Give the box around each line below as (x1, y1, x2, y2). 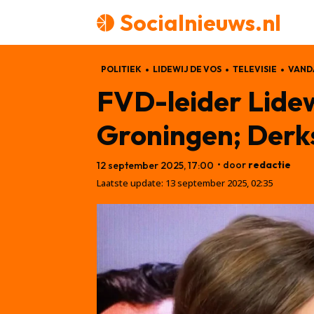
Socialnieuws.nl (120, 8, 281, 36)
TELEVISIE (233, 64, 277, 74)
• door (217, 158, 246, 171)
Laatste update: (97, 176, 163, 189)
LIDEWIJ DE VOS (153, 64, 221, 74)
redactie (248, 158, 291, 171)
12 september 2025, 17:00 (97, 158, 214, 172)
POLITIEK (101, 64, 142, 74)
